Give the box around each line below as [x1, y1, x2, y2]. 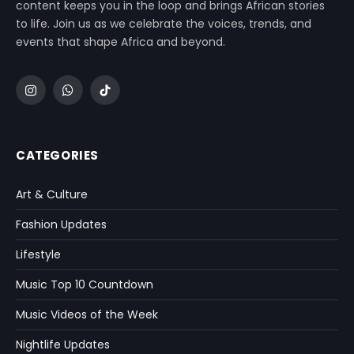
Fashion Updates [16, 216, 107, 232]
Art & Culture [16, 186, 88, 202]
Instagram [29, 88, 87, 104]
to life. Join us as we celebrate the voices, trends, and [16, 15, 311, 32]
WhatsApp [66, 88, 124, 104]
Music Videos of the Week [16, 306, 158, 322]
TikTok [104, 88, 139, 104]
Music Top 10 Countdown [16, 276, 153, 292]
